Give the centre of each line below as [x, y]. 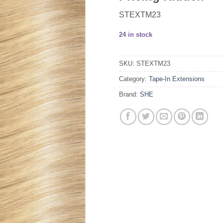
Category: [134, 79]
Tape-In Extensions [177, 79]
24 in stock [136, 35]
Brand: [129, 94]
